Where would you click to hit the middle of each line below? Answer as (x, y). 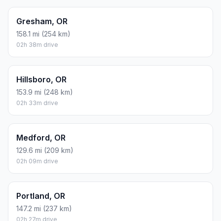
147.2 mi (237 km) (44, 208)
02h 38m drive (37, 44)
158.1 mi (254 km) (43, 34)
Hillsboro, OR (41, 79)
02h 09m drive (37, 161)
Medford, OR (41, 137)
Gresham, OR (42, 21)
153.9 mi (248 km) (45, 92)
